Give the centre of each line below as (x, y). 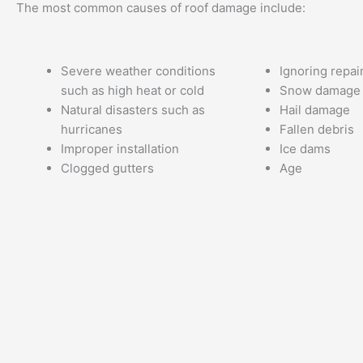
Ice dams (305, 148)
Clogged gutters (107, 168)
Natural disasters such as (133, 109)
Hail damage (315, 109)
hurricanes (92, 129)
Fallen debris (317, 129)
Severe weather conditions (138, 70)
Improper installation (120, 148)
